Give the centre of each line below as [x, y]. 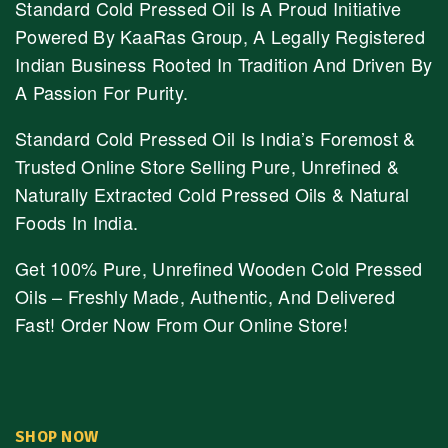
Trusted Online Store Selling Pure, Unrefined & [207, 166]
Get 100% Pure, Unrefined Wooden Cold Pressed [219, 268]
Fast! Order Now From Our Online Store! [182, 324]
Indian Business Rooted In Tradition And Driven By [224, 64]
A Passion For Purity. [102, 92]
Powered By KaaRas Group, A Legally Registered [220, 36]
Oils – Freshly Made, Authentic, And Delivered [205, 296]
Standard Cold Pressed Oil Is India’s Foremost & [215, 138]
